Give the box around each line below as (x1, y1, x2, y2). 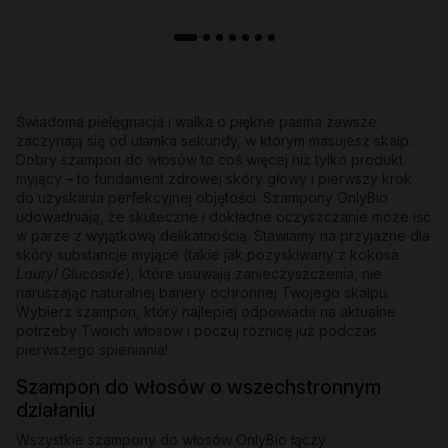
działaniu (16, 398, 95, 423)
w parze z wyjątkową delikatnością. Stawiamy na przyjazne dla (16, 227, 430, 245)
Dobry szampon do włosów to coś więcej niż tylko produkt (16, 151, 403, 169)
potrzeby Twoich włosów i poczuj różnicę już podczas (16, 322, 377, 340)
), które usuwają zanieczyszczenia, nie (125, 265, 382, 283)
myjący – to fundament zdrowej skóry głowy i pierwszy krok (16, 170, 412, 188)
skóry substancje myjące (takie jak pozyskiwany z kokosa (16, 246, 399, 264)
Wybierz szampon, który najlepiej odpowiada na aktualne (16, 303, 396, 321)
